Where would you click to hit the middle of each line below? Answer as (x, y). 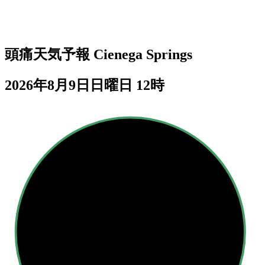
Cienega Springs (143, 54)
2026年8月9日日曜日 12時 (85, 85)
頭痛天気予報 (49, 54)
